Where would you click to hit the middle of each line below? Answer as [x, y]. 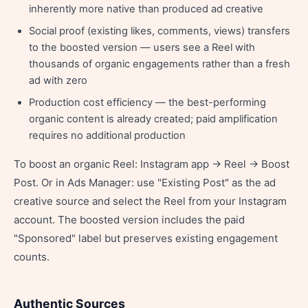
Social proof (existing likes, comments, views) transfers [159, 31]
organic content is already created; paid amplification [153, 119]
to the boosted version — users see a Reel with [142, 47]
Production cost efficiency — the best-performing [147, 102]
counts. [32, 257]
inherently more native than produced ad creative [146, 9]
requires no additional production [107, 135]
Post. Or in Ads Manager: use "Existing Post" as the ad [145, 183]
